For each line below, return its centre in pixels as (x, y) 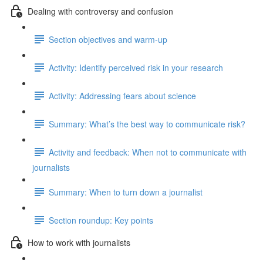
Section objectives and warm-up (108, 39)
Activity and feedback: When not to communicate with (148, 152)
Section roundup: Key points (101, 220)
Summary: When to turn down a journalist (126, 192)
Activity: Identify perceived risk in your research (136, 67)
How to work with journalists (79, 242)
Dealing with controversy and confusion (100, 11)
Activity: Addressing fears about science (122, 95)
